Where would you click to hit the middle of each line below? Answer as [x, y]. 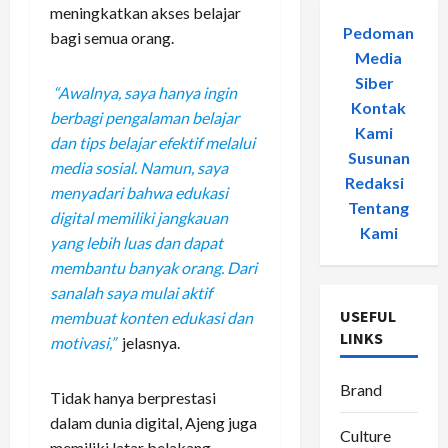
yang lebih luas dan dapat [136, 243]
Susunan [378, 157]
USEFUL [367, 315]
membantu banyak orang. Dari [153, 268]
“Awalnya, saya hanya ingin [145, 93]
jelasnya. [150, 343]
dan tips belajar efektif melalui [152, 143]
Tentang [379, 207]
